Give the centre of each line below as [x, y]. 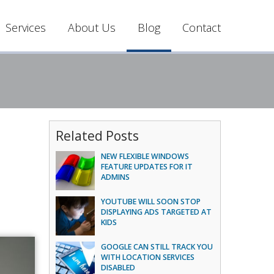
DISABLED [118, 268]
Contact [202, 28]
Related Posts [98, 136]
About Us [92, 28]
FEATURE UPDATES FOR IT [147, 167]
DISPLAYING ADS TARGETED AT [157, 212]
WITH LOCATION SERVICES [148, 257]
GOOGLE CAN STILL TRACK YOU [157, 247]
